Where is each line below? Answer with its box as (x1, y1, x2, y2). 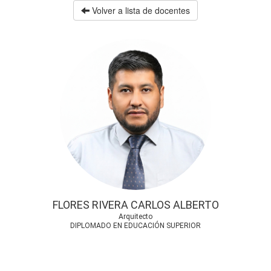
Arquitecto (119, 212, 152, 221)
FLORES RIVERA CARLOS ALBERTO (52, 198, 219, 211)
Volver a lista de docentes (90, 4, 190, 16)
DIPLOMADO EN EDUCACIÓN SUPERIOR (70, 221, 201, 230)
